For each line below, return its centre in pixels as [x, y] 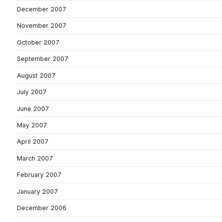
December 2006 [42, 208]
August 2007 [36, 75]
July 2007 [32, 92]
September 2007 [43, 59]
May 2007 [32, 125]
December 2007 [42, 9]
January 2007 [37, 191]
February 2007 [39, 175]
